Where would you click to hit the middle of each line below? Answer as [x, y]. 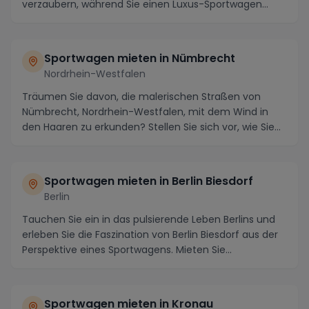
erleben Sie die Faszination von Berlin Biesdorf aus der [150, 235]
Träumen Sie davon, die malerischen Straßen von [141, 97]
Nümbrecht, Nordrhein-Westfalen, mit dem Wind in [145, 112]
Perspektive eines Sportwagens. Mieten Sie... [127, 250]
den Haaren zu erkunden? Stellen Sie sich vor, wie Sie [148, 127]
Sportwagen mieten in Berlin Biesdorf [149, 181]
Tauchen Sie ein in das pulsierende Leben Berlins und [149, 219]
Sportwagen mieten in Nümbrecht [140, 58]
